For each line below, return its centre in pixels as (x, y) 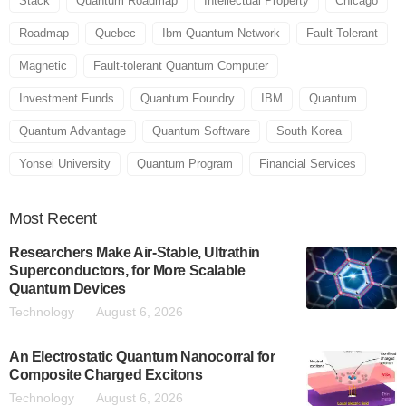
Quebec (116, 33)
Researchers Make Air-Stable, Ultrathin (135, 252)
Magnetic (43, 66)
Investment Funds (67, 98)
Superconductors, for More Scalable (127, 271)
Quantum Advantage (72, 131)
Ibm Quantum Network (221, 33)
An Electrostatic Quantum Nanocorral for (142, 357)
